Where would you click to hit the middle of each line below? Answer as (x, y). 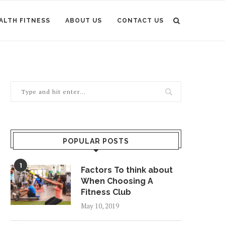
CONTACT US (140, 21)
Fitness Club (106, 192)
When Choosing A (117, 181)
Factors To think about (127, 170)
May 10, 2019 (100, 206)
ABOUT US (84, 21)
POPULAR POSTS (96, 141)
